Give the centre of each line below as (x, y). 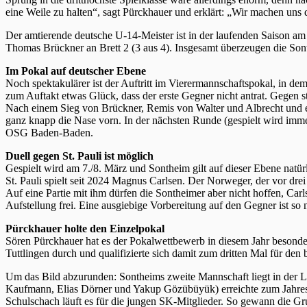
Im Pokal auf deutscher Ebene (76, 71)
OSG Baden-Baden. (49, 132)
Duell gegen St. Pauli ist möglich (79, 156)
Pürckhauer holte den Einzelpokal (85, 228)
